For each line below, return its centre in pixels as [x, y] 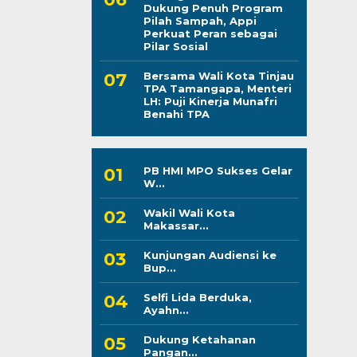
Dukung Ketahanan [199, 339]
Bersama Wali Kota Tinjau [218, 75]
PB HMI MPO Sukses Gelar [218, 170]
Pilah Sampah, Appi [200, 20]
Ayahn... [166, 310]
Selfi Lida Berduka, [197, 297]
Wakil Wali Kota [189, 212]
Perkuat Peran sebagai [210, 33]
